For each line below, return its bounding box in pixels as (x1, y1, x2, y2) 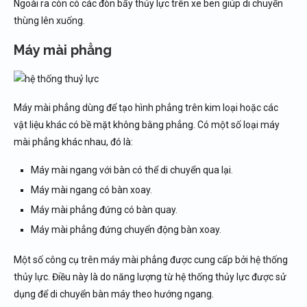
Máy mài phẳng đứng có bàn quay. (31, 204, 177, 215)
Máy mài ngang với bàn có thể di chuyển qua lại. (31, 164, 233, 175)
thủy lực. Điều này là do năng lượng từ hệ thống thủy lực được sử (14, 271, 286, 282)
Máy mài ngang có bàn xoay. (31, 184, 152, 195)
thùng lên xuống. (14, 14, 85, 26)
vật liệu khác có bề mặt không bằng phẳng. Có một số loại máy (14, 119, 280, 130)
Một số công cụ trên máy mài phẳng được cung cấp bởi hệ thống (14, 254, 288, 265)
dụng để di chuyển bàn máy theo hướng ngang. (14, 288, 214, 299)
